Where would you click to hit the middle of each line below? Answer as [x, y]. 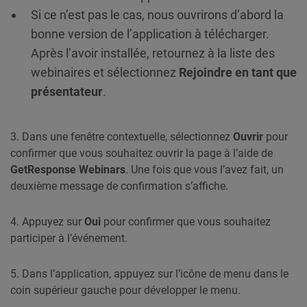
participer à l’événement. [69, 238]
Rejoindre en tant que [238, 72]
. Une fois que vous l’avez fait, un [205, 170]
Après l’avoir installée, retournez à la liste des [153, 53]
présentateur [67, 91]
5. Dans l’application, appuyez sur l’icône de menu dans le [149, 274]
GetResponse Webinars [68, 170]
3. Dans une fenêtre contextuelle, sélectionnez [122, 137]
